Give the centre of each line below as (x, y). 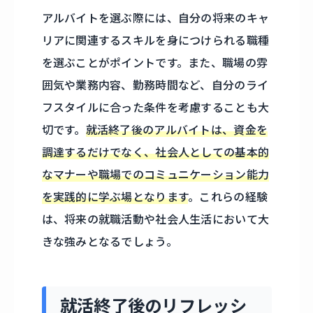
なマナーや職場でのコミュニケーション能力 (155, 175)
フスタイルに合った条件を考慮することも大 (155, 108)
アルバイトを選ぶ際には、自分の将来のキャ (155, 19)
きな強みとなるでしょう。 (109, 242)
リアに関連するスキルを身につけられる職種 (155, 41)
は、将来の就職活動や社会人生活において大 (155, 220)
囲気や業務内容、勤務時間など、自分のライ (155, 86)
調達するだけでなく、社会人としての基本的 (155, 153)
